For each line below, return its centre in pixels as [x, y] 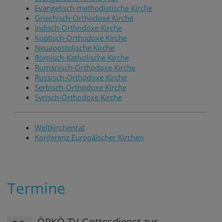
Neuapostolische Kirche [75, 47]
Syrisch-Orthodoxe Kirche [78, 97]
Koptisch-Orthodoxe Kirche [81, 37]
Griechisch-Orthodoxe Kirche [84, 18]
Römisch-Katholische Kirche [82, 57]
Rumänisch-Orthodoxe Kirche [85, 67]
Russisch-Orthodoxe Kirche [81, 77]
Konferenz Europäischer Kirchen [89, 137]
